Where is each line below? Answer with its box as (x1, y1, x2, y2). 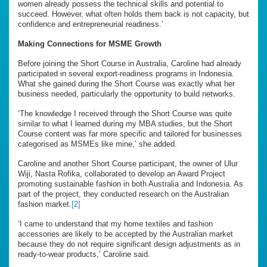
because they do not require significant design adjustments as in (18, 240, 240, 249)
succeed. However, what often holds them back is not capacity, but (18, 10, 249, 19)
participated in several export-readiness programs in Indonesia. (18, 69, 234, 79)
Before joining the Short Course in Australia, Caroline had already (18, 59, 241, 69)
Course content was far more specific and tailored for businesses (18, 129, 242, 139)
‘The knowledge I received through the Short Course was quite (18, 109, 232, 119)
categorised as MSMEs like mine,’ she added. (18, 139, 177, 149)
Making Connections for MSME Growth (18, 39, 162, 49)
